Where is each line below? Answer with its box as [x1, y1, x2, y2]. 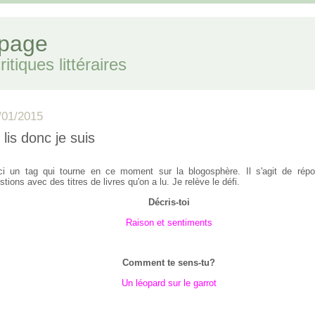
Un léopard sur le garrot [121, 278, 217, 288]
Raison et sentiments [125, 217, 212, 228]
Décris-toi [148, 197, 190, 207]
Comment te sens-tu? [122, 257, 215, 268]
